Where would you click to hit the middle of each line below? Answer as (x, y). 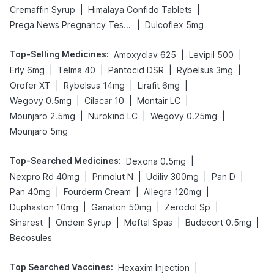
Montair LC (159, 101)
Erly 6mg (27, 70)
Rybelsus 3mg (205, 70)
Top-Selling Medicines (58, 54)
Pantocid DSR (136, 70)
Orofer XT (30, 85)
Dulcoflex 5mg (174, 25)
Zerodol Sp (187, 207)
